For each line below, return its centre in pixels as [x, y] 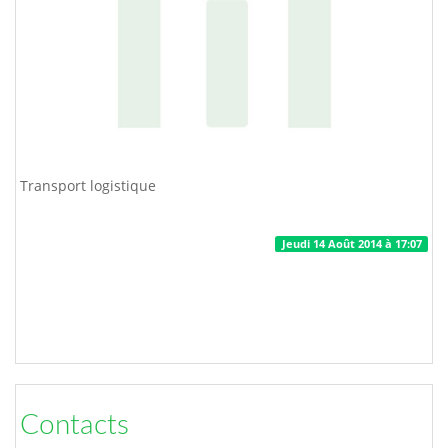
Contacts [74, 424]
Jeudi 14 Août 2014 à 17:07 [351, 243]
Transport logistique [88, 186]
